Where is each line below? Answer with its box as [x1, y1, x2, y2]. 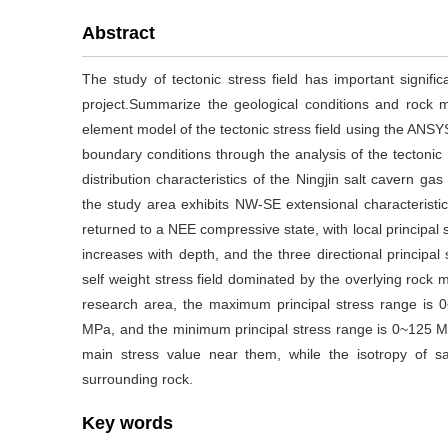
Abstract [82, 23, 155, 43]
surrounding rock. [82, 371, 193, 387]
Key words [82, 413, 173, 433]
